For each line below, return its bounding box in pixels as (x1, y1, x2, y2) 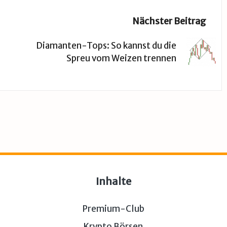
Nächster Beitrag (132, 15, 206, 27)
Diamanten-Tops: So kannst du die (35, 40, 176, 51)
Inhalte (95, 175, 131, 187)
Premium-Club (82, 203, 144, 214)
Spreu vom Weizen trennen (66, 52, 176, 64)
